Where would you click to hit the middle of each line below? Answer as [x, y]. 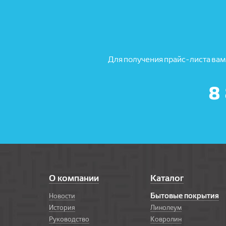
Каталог [167, 178]
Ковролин [166, 219]
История [62, 207]
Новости [62, 196]
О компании [74, 178]
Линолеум [166, 207]
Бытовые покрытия [185, 196]
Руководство [69, 219]
